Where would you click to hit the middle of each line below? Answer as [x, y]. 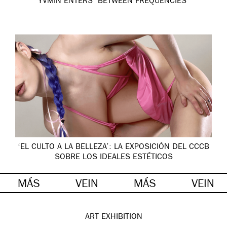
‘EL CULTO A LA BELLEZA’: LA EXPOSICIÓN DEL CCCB [113, 147]
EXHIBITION [122, 217]
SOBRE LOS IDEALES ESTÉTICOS [113, 157]
